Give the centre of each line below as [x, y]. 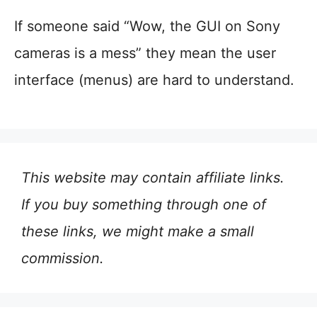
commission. [63, 258]
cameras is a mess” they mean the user [145, 53]
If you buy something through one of [144, 204]
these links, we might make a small [138, 231]
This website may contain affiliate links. [153, 178]
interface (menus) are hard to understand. [154, 80]
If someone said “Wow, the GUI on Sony [147, 26]
